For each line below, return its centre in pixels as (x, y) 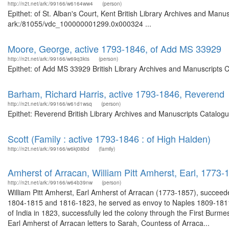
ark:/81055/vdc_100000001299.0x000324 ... (79, 24)
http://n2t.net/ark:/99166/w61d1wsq (50, 104)
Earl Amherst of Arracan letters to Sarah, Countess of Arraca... (109, 223)
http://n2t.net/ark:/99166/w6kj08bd (49, 149)
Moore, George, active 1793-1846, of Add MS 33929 (114, 49)
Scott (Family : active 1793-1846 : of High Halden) (109, 139)
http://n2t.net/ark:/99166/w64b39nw (50, 182)
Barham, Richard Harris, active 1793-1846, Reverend (116, 94)
